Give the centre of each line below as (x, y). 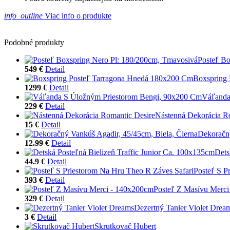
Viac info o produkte (77, 15)
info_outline (23, 15)
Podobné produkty (34, 42)
